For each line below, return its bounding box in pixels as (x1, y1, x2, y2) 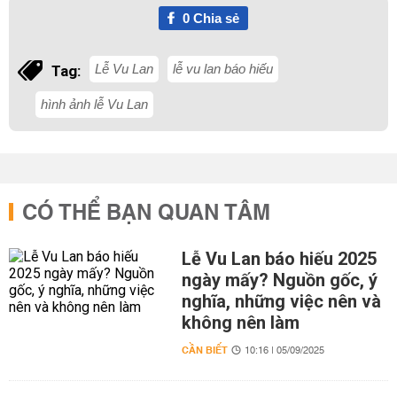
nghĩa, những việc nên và (181, 291, 381, 312)
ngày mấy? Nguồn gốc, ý (181, 269, 378, 291)
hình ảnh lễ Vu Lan (41, 97, 148, 112)
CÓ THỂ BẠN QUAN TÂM (22, 194, 270, 233)
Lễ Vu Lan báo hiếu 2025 (181, 248, 377, 269)
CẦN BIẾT (181, 341, 228, 360)
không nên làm (181, 312, 300, 333)
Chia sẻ (189, 11, 239, 26)
